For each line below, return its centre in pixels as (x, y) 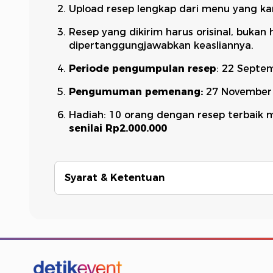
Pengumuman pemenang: (136, 92)
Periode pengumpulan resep (142, 69)
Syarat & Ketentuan (114, 178)
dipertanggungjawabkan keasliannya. (161, 45)
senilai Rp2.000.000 (118, 128)
